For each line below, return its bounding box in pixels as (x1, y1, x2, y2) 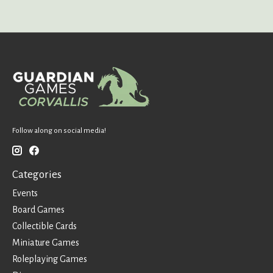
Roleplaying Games (12, 253, 87, 264)
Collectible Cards (12, 221, 77, 231)
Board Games (12, 204, 65, 214)
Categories (12, 169, 62, 181)
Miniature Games (12, 237, 79, 247)
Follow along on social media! (12, 126, 106, 135)
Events (12, 188, 38, 198)
